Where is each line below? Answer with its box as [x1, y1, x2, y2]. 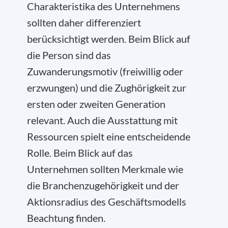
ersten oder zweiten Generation [27, 98, 165, 110]
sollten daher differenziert [27, 16, 141, 28]
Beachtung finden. [27, 212, 105, 224]
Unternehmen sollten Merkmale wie [27, 163, 183, 175]
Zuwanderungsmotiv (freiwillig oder [27, 65, 183, 77]
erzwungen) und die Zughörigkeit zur [27, 81, 186, 94]
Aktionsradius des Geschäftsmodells [27, 195, 186, 208]
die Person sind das [27, 49, 111, 61]
